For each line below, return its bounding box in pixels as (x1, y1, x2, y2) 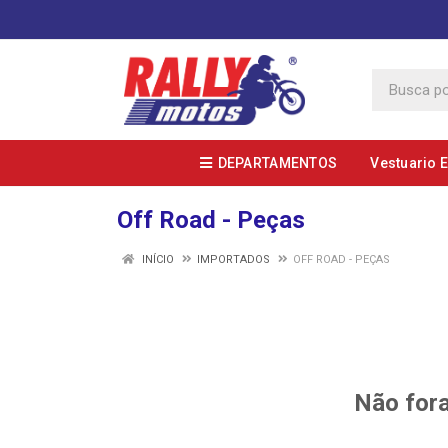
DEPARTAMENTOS (217, 155, 338, 171)
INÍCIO (139, 253, 174, 266)
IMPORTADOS (197, 253, 270, 266)
